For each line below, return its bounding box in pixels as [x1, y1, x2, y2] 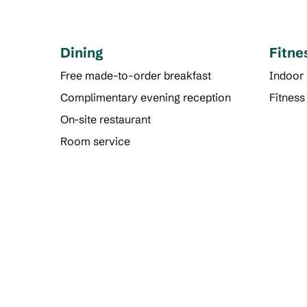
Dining [60, 44, 103, 61]
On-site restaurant [60, 112, 151, 126]
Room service [60, 134, 130, 148]
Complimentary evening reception [60, 90, 231, 104]
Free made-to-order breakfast [60, 69, 211, 82]
